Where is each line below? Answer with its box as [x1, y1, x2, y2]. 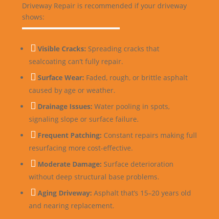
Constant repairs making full [103, 131, 197, 140]
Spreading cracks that [88, 44, 159, 53]
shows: [22, 12, 44, 22]
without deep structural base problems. [28, 172, 159, 181]
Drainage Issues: [37, 102, 94, 111]
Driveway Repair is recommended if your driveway [22, 1, 187, 10]
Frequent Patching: [37, 131, 104, 140]
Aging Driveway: [37, 188, 94, 197]
